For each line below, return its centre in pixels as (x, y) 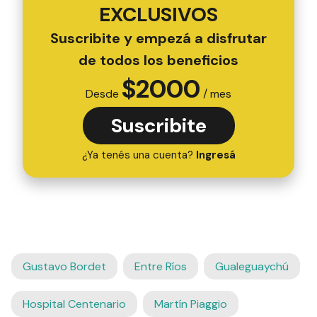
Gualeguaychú (252, 266)
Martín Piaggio (191, 304)
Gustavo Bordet (64, 266)
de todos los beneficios (158, 60)
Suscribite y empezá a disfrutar (158, 38)
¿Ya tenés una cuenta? (139, 155)
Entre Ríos (161, 266)
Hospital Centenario (74, 304)
